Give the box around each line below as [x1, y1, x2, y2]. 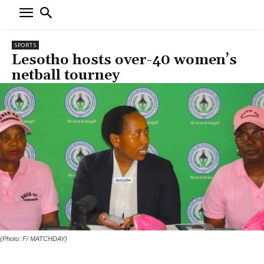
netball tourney [12, 66, 120, 84]
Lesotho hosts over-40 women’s [12, 51, 237, 69]
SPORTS [14, 41, 37, 49]
